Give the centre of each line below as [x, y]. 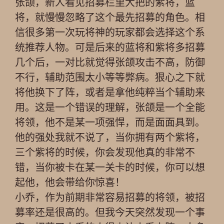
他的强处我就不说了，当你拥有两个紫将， [110, 137]
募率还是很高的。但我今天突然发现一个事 [110, 212]
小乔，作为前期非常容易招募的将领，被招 [110, 197]
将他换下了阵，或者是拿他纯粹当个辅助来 [110, 92]
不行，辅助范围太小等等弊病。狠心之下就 [110, 77]
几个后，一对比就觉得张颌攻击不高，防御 [110, 62]
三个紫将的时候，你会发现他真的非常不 [105, 152]
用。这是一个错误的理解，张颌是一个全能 [110, 107]
